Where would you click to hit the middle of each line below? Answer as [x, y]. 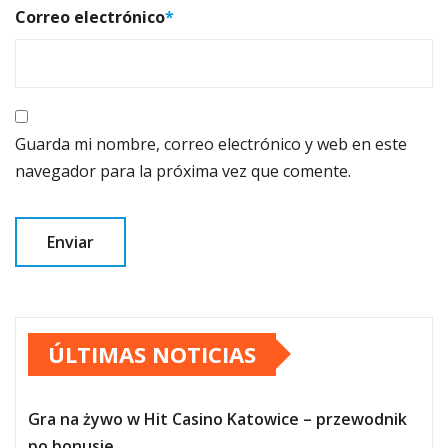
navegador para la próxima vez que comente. [183, 170]
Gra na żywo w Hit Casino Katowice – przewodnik [217, 418]
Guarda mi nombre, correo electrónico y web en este [211, 143]
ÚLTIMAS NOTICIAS [152, 353]
